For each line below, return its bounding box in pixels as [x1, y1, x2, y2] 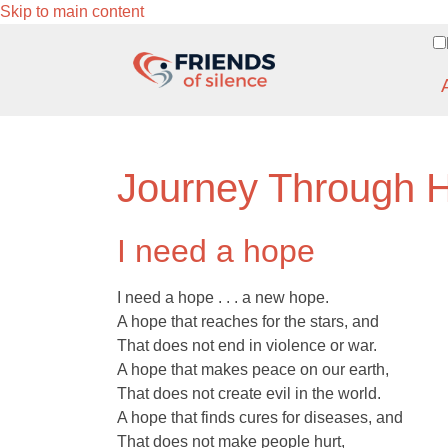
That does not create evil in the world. [117, 385, 381, 402]
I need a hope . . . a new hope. [117, 289, 329, 306]
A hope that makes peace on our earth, [117, 361, 389, 378]
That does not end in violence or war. [117, 337, 377, 354]
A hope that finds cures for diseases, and [117, 409, 403, 426]
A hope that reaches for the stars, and [117, 313, 379, 330]
